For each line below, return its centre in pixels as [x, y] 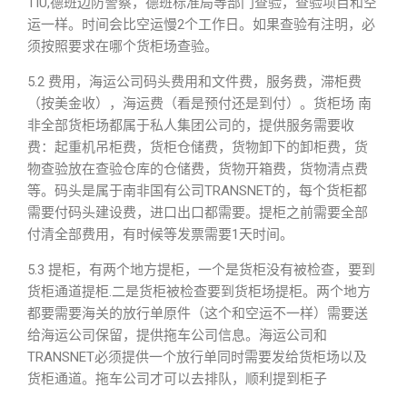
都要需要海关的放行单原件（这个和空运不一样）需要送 [198, 313]
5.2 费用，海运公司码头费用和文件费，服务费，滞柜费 [194, 82]
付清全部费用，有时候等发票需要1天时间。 [160, 234]
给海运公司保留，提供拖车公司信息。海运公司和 [177, 335]
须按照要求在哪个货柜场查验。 [123, 46]
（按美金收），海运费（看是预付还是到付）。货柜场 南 [199, 104]
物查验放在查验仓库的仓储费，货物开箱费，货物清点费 [198, 169]
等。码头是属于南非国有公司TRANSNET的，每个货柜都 [197, 191]
